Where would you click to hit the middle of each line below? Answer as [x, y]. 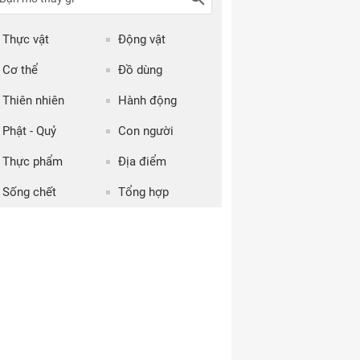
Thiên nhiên [33, 100]
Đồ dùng [140, 70]
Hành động [147, 100]
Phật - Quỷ [29, 131]
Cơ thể [20, 70]
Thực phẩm [33, 162]
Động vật [141, 39]
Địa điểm [142, 162]
